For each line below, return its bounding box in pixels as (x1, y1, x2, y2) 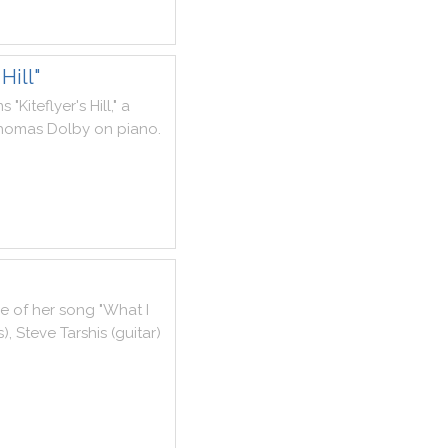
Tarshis (60, 324, 107, 342)
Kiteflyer (19, 97, 76, 115)
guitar (115, 324, 156, 342)
